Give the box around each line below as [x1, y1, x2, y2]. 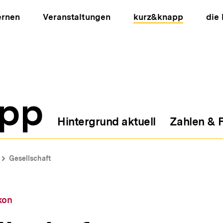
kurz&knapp [133, 12, 183, 22]
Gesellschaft [9, 154, 51, 162]
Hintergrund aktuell [57, 115, 156, 128]
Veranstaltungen [43, 12, 111, 22]
